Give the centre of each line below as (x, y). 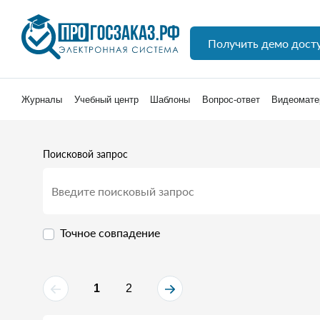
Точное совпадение (110, 232)
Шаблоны (170, 100)
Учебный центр (106, 100)
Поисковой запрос (85, 154)
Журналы (42, 100)
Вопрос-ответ (231, 100)
